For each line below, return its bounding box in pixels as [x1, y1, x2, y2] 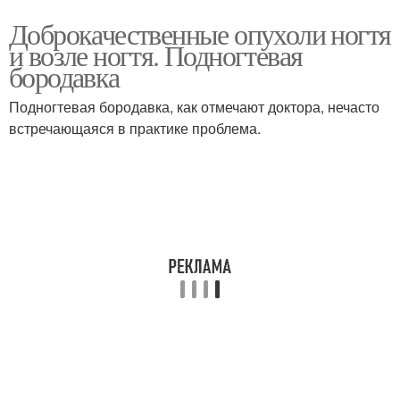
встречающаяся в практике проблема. [9, 118, 261, 138]
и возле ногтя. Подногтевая [9, 36, 303, 74]
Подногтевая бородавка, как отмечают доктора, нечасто [9, 96, 379, 117]
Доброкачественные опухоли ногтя [9, 14, 391, 53]
